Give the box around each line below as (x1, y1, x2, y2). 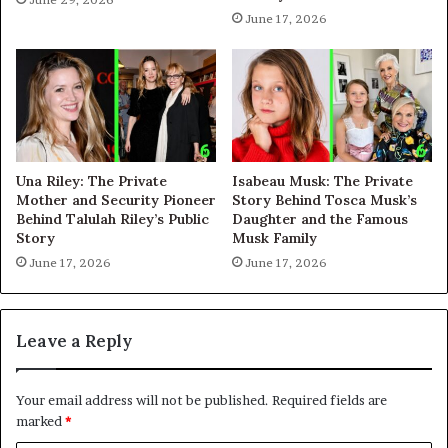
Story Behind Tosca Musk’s (232, 190, 417, 209)
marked (16, 412, 65, 429)
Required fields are (272, 391, 387, 408)
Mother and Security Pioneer (16, 190, 216, 209)
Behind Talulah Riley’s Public (16, 209, 209, 228)
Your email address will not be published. (16, 391, 269, 408)
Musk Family (232, 228, 317, 247)
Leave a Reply (16, 329, 132, 352)
